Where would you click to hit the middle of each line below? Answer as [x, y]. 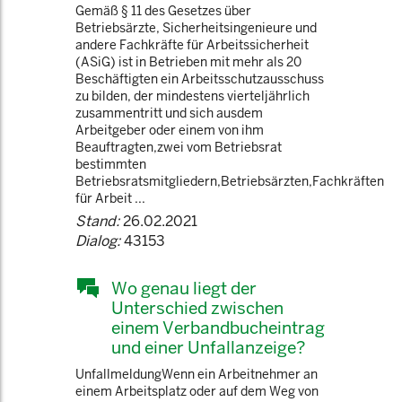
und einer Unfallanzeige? [208, 347]
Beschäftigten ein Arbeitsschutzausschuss [200, 79]
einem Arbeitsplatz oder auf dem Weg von [197, 391]
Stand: [97, 221]
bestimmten [111, 164]
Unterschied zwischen [197, 308]
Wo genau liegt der [184, 288]
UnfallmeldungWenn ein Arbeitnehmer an [197, 374]
